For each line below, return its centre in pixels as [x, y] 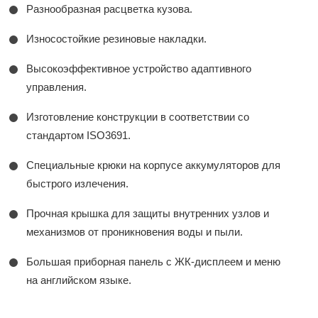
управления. [57, 87]
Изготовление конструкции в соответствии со [138, 117]
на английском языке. [79, 280]
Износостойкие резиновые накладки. [117, 39]
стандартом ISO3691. [79, 136]
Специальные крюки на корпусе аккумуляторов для [154, 165]
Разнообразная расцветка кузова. [110, 9]
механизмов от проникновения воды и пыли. [135, 232]
